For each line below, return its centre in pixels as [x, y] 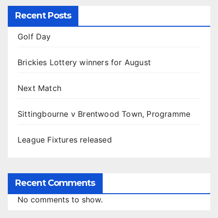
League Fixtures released [65, 140]
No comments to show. [60, 200]
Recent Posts [43, 16]
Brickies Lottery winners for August [84, 62]
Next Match [39, 88]
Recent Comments [55, 183]
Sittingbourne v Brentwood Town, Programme [104, 114]
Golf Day [34, 36]
